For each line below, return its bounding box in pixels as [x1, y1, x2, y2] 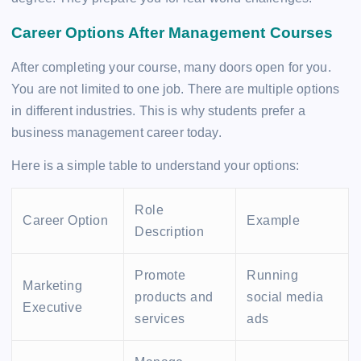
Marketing [23, 279, 83, 293]
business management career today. [11, 125, 222, 139]
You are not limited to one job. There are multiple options [11, 81, 340, 96]
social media [247, 290, 324, 304]
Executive [23, 301, 83, 314]
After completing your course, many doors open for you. [11, 60, 331, 74]
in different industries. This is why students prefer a [11, 103, 305, 118]
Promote [135, 268, 186, 282]
